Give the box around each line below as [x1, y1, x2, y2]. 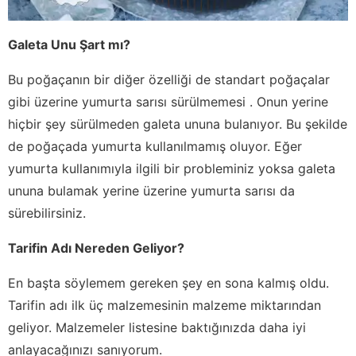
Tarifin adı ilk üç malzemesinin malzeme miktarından [8, 296, 321, 313]
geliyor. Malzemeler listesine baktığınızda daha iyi [8, 319, 306, 335]
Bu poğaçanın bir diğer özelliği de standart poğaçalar [8, 71, 330, 87]
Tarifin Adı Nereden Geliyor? [8, 239, 184, 256]
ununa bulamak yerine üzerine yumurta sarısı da [8, 182, 295, 199]
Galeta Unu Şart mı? [8, 36, 130, 52]
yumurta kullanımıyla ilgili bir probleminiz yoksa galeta [8, 160, 335, 176]
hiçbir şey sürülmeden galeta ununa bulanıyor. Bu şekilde [8, 115, 347, 132]
